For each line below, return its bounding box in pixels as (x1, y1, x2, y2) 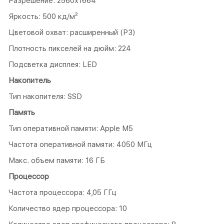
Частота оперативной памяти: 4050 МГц (8, 139, 152, 149)
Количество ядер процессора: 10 (8, 203, 127, 213)
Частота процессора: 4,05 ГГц (8, 187, 116, 197)
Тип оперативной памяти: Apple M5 (8, 123, 133, 133)
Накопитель (8, 75, 51, 85)
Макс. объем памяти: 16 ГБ (8, 155, 105, 165)
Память (8, 107, 35, 117)
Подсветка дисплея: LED (8, 59, 97, 69)
